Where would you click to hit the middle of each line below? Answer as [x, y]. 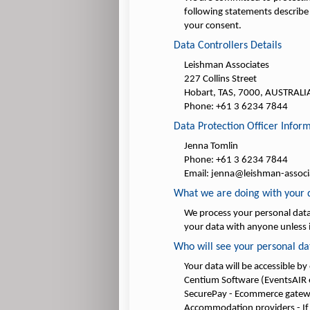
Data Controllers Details [227, 46]
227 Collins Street [220, 80]
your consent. [212, 26]
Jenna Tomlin [211, 147]
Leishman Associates [226, 66]
